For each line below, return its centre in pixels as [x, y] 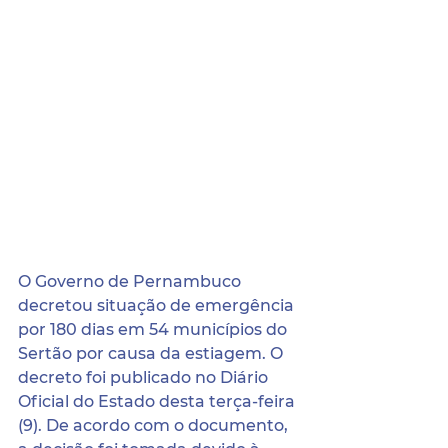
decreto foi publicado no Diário [145, 377]
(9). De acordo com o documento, [155, 425]
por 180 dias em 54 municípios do [154, 329]
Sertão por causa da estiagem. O [152, 353]
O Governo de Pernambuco [131, 281]
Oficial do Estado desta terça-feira [158, 401]
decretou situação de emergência [158, 305]
